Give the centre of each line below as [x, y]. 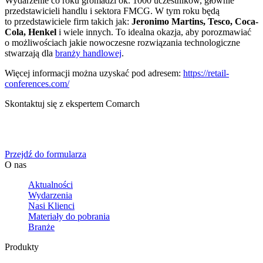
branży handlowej [88, 53]
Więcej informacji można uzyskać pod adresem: [94, 73]
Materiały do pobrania [69, 216]
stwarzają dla [30, 53]
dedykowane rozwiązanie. [53, 134]
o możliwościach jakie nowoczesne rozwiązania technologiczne [122, 42]
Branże [41, 227]
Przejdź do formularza [45, 154]
